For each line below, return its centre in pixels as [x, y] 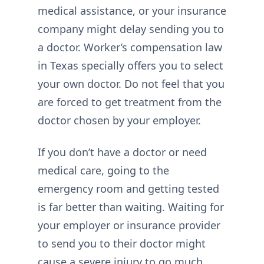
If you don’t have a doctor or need [122, 152]
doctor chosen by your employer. [119, 121]
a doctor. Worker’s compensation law [130, 47]
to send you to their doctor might [122, 243]
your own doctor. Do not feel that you [131, 84]
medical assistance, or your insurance [132, 11]
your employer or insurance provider [129, 225]
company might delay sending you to [131, 29]
